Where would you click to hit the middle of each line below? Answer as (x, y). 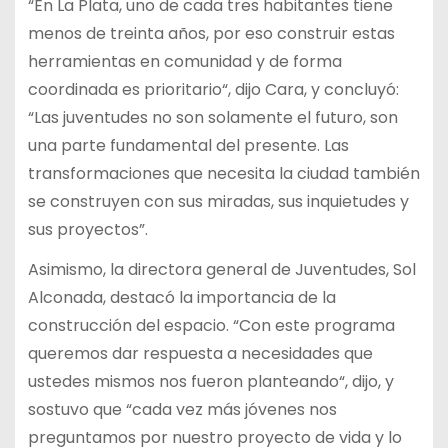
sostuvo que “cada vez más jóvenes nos (182, 410)
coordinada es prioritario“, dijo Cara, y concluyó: (213, 89)
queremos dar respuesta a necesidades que (200, 354)
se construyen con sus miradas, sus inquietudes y (218, 201)
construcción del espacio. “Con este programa (211, 326)
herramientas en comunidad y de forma (184, 61)
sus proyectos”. (87, 229)
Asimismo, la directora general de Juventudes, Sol (221, 270)
